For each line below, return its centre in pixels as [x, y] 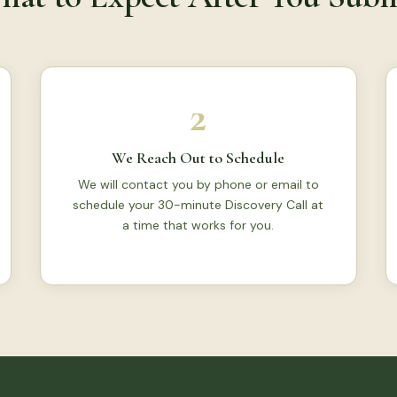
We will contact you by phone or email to [198, 184]
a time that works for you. [198, 225]
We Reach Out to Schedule [198, 158]
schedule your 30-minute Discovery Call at [198, 205]
